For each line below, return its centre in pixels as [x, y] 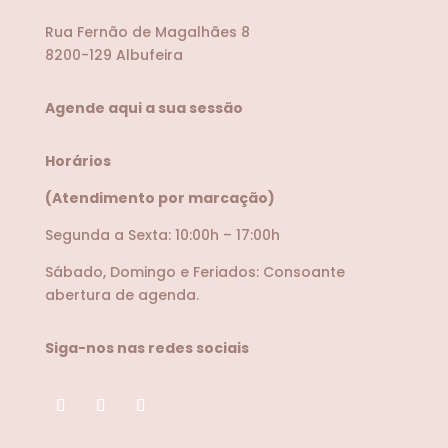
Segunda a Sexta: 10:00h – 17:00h [162, 234]
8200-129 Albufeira [113, 54]
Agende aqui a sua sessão [143, 107]
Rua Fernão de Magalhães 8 [147, 31]
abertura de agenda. [121, 294]
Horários [77, 160]
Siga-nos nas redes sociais [146, 347]
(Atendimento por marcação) [159, 197]
